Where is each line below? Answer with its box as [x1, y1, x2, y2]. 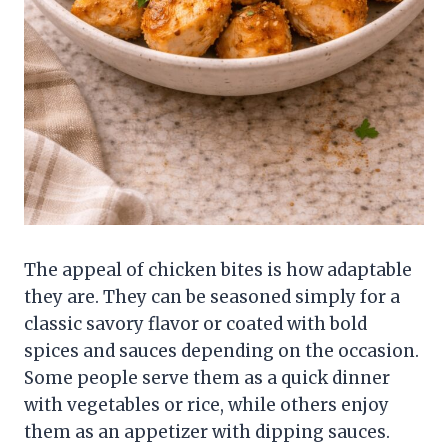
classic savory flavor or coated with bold [24, 313, 367, 336]
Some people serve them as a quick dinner [24, 367, 390, 390]
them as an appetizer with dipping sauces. [24, 421, 390, 444]
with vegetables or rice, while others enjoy [24, 394, 389, 417]
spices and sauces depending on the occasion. [24, 340, 419, 363]
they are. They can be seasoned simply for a [24, 286, 400, 309]
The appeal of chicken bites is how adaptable [24, 259, 412, 282]
